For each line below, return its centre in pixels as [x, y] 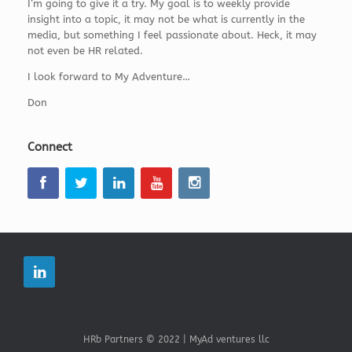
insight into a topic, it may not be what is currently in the [166, 19]
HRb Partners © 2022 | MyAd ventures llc [176, 339]
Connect [50, 147]
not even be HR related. [85, 50]
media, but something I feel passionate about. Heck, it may [172, 35]
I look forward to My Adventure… [109, 76]
